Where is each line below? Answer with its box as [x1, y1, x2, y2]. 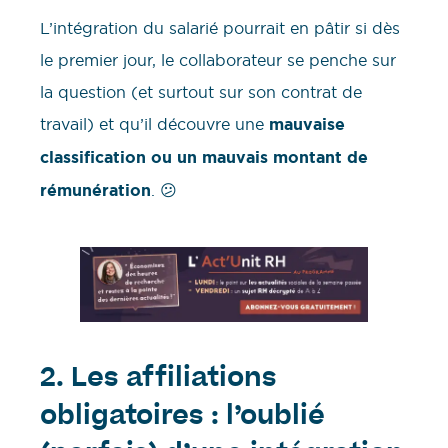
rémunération [40, 180, 151, 202]
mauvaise [269, 114, 345, 136]
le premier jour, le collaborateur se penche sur [40, 50, 396, 71]
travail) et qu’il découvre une [40, 114, 269, 135]
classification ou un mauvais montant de [40, 147, 368, 169]
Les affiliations [71, 367, 277, 394]
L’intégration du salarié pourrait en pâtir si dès [40, 18, 400, 39]
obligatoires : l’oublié [40, 405, 325, 432]
